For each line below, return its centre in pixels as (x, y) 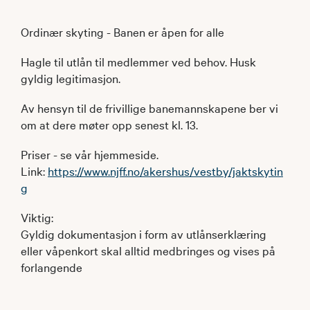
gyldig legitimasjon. (71, 78)
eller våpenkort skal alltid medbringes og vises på (148, 250)
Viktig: (37, 217)
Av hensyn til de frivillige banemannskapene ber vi (149, 108)
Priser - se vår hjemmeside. (90, 154)
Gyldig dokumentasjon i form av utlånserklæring (144, 234)
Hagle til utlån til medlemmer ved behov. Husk (138, 61)
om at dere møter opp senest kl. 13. (109, 124)
